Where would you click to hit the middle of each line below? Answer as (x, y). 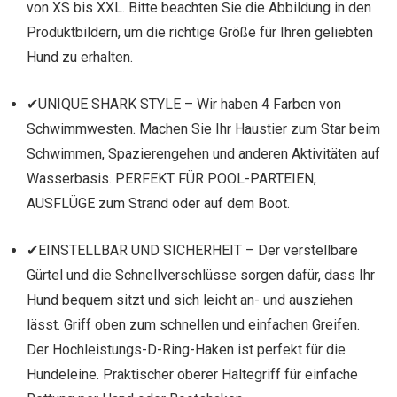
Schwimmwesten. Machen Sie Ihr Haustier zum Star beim (203, 129)
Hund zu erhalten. (80, 58)
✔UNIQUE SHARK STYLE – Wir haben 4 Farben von (184, 105)
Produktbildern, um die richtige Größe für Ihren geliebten (200, 33)
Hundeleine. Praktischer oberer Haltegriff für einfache (192, 375)
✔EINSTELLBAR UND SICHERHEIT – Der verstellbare (192, 251)
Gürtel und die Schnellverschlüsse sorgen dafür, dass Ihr (201, 276)
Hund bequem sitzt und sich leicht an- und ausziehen (190, 300)
